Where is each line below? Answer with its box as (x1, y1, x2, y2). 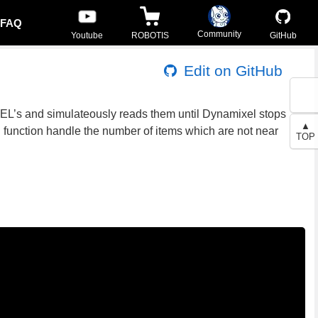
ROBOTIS (131, 31, 169, 40)
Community (197, 29, 241, 39)
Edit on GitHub (180, 62, 283, 79)
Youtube (71, 31, 103, 40)
